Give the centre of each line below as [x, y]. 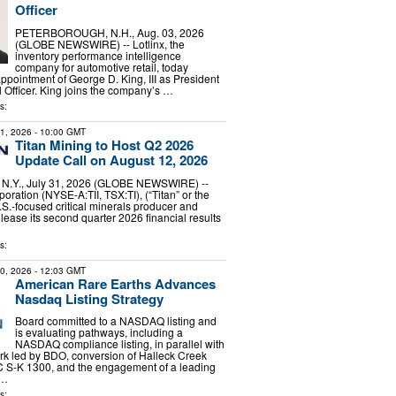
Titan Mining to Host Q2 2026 [104, 145]
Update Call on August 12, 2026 [111, 160]
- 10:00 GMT [58, 131]
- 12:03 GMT [58, 270]
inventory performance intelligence [98, 55]
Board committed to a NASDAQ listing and [115, 321]
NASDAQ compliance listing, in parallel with [119, 344]
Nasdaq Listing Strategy [89, 298]
